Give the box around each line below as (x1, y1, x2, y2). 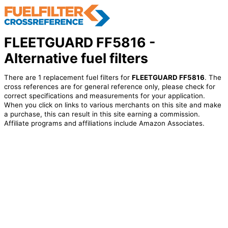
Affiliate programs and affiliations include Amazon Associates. (4, 119, 205, 128)
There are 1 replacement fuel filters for (4, 73, 132, 82)
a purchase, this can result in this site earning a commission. (4, 110, 200, 119)
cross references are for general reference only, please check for (4, 82, 215, 91)
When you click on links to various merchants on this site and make (4, 101, 221, 109)
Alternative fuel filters (4, 49, 148, 66)
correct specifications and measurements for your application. (4, 92, 205, 100)
